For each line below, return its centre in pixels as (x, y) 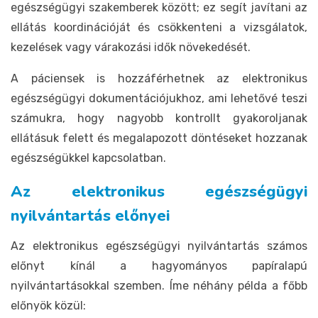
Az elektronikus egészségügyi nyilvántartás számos (159, 246)
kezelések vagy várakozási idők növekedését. (131, 47)
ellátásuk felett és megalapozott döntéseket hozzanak (159, 138)
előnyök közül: (48, 305)
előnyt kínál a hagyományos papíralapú (159, 265)
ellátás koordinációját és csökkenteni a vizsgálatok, (159, 27)
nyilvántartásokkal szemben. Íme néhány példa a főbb (159, 285)
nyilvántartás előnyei (90, 215)
